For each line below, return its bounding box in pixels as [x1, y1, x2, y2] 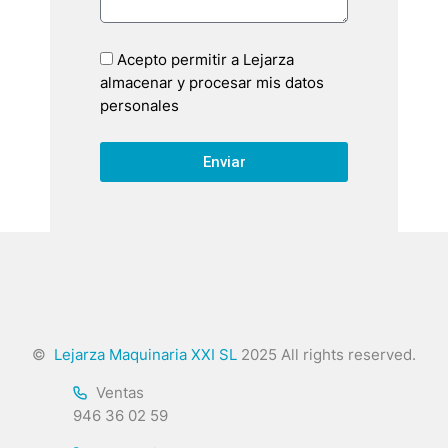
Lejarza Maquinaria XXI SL [50, 345, 237, 365]
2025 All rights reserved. [237, 345, 416, 365]
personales [100, 96, 179, 116]
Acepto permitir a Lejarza [117, 50, 294, 70]
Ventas [95, 383, 144, 403]
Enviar [202, 152, 246, 171]
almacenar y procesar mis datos [100, 73, 324, 93]
